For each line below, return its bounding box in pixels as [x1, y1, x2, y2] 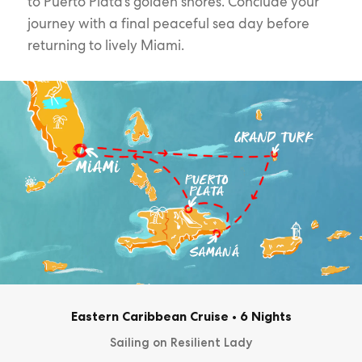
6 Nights [236, 308, 292, 324]
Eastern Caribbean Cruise [70, 308, 229, 324]
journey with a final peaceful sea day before [27, 14, 309, 32]
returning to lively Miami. [27, 36, 184, 54]
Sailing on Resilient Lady [110, 335, 252, 350]
